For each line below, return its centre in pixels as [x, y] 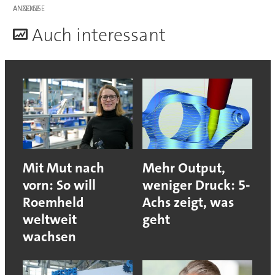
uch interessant [104, 35]
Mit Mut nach [63, 168]
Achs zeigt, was [188, 202]
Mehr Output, [184, 168]
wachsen [49, 236]
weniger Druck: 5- [196, 185]
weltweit [49, 219]
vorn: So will [59, 185]
